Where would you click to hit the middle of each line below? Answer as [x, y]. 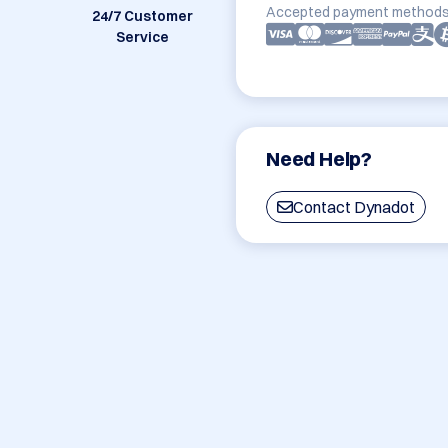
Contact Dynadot [354, 207]
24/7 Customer [142, 16]
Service [142, 37]
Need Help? [319, 159]
